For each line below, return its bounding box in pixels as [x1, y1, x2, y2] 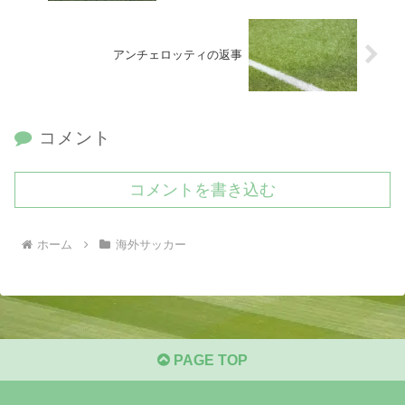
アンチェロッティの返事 [113, 48, 243, 62]
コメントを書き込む [129, 180, 276, 199]
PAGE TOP [170, 352, 248, 368]
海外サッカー [115, 237, 186, 251]
